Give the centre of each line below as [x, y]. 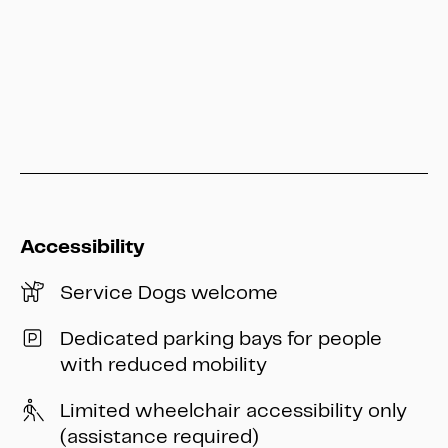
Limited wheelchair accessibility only [233, 410]
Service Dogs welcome [169, 292]
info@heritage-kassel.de [134, 99]
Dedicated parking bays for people [221, 338]
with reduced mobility [163, 364]
